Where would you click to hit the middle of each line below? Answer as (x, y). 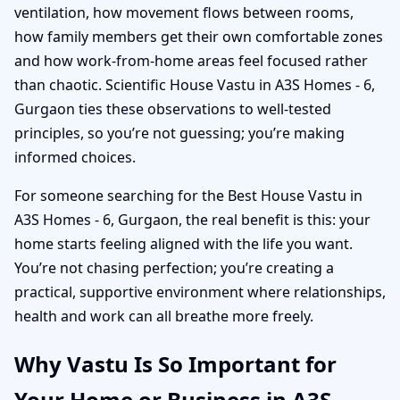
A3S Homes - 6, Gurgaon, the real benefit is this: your (192, 219)
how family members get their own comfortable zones (199, 36)
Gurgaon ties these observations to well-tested (173, 108)
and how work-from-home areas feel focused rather (191, 60)
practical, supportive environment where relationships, (200, 292)
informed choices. (75, 157)
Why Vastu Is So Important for (175, 363)
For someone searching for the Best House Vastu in (188, 195)
